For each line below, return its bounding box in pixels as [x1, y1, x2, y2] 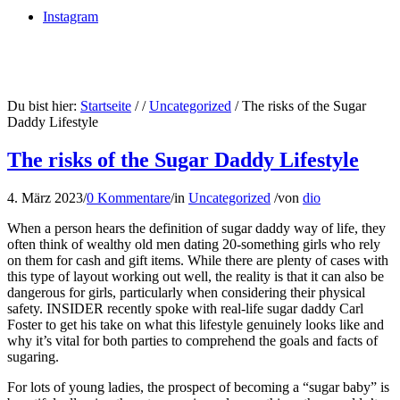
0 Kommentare [87, 189, 171, 205]
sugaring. [7, 348, 59, 364]
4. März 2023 [7, 189, 83, 205]
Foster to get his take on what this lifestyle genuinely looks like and [7, 316, 384, 332]
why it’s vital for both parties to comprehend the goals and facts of [7, 332, 378, 348]
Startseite [80, 98, 131, 113]
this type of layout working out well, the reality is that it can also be [7, 268, 384, 284]
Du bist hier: [7, 98, 77, 113]
